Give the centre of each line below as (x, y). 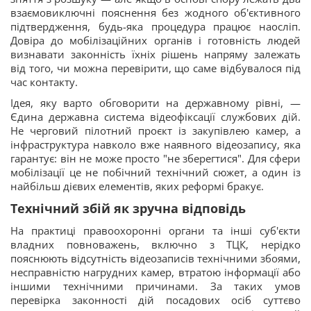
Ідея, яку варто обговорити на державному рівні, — (155, 103)
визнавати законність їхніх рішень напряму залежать (155, 54)
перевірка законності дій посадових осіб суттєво (155, 300)
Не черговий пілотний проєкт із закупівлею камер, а (155, 131)
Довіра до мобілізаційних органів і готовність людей (155, 40)
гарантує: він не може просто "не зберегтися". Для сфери (155, 158)
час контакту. (44, 82)
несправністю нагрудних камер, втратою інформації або (155, 272)
